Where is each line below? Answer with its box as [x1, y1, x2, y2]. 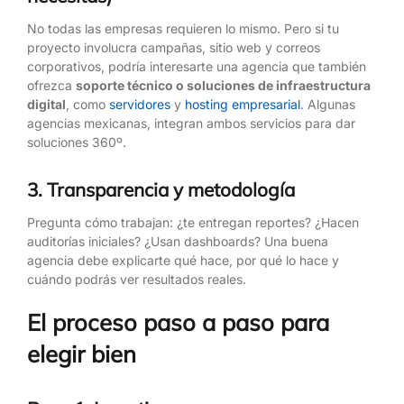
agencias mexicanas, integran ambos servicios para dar [27, 115, 355, 131]
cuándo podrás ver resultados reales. [27, 271, 246, 287]
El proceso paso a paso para [27, 307, 329, 336]
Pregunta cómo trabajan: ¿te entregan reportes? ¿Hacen [27, 214, 359, 230]
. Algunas [300, 96, 355, 112]
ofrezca [27, 77, 76, 93]
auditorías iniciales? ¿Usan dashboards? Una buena [27, 233, 328, 249]
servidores [109, 96, 170, 112]
